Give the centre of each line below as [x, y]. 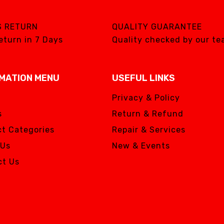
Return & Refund [148, 114]
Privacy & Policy [146, 98]
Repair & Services [149, 130]
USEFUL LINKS [143, 78]
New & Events [141, 146]
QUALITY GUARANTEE [157, 27]
